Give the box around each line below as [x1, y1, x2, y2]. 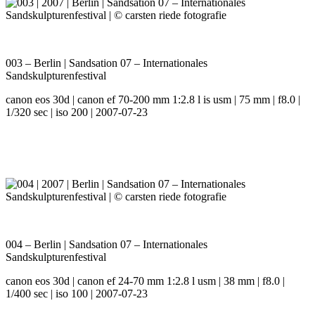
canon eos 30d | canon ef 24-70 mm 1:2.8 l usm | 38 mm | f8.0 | [6, 275, 285, 288]
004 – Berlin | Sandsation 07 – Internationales [6, 238, 207, 251]
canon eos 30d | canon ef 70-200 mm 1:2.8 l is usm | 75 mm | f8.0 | [6, 94, 300, 106]
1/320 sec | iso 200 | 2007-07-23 [6, 106, 148, 119]
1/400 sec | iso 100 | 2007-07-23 [6, 288, 148, 300]
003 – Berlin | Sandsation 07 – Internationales [6, 57, 207, 70]
